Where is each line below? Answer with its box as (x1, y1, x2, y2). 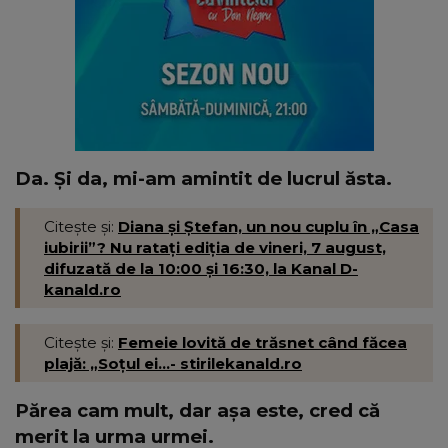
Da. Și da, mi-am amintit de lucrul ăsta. (15, 166, 392, 190)
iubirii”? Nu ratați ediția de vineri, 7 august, (44, 237, 386, 257)
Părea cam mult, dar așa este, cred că (15, 398, 380, 422)
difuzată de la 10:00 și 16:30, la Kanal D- (44, 258, 358, 278)
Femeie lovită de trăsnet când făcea (118, 332, 407, 352)
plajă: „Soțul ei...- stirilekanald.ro (44, 353, 302, 373)
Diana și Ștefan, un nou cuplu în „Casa (118, 216, 419, 236)
